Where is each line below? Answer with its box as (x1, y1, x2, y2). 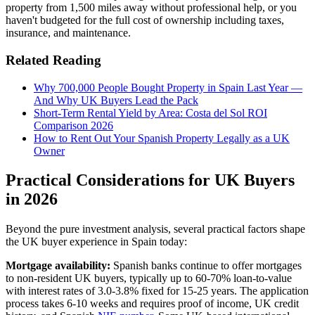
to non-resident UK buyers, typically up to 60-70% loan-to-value (6, 272, 292, 285)
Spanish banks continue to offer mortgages (110, 259, 302, 272)
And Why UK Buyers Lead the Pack (34, 94, 198, 106)
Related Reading (6, 52, 101, 67)
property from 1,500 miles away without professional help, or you (6, 1, 297, 14)
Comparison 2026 (34, 119, 113, 131)
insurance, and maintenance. (6, 27, 131, 39)
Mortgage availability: (6, 259, 110, 272)
